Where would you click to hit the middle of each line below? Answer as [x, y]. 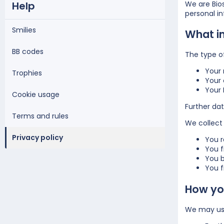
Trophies [27, 73]
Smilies [24, 30]
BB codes [28, 51]
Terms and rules [40, 116]
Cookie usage [36, 94]
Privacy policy [37, 137]
